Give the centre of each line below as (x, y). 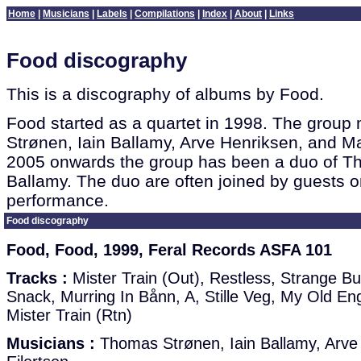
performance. (58, 200)
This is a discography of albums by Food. (165, 93)
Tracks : (37, 278)
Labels (112, 14)
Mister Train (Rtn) (69, 315)
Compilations (165, 14)
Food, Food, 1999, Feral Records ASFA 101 (169, 250)
